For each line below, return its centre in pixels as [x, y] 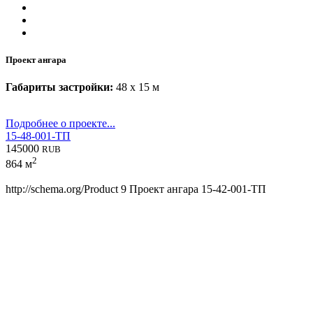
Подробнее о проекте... [60, 123]
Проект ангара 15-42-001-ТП [198, 189]
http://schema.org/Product [62, 189]
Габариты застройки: [59, 87]
